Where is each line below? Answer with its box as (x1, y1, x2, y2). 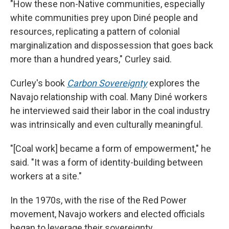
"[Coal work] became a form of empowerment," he (10, 143, 211, 154)
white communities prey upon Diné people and (10, 12, 198, 23)
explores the (147, 77, 200, 88)
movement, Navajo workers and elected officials (10, 208, 205, 219)
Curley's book (10, 77, 67, 88)
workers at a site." (10, 170, 82, 181)
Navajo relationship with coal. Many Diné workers (10, 91, 208, 102)
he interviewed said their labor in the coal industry (10, 105, 210, 116)
